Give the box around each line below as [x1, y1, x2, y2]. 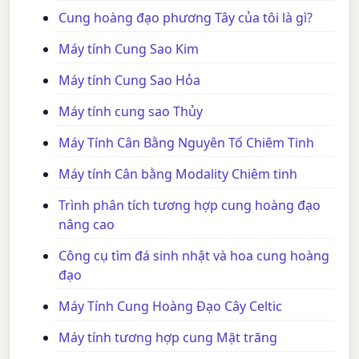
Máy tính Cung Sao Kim [58, 39, 200, 58]
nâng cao [58, 215, 115, 233]
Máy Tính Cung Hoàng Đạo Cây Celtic [58, 296, 283, 315]
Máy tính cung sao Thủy [58, 102, 204, 120]
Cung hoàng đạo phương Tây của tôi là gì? [58, 8, 313, 26]
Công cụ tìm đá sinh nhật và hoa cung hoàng [58, 246, 330, 264]
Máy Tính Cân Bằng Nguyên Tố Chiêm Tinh [58, 133, 315, 151]
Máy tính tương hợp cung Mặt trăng [58, 328, 278, 346]
